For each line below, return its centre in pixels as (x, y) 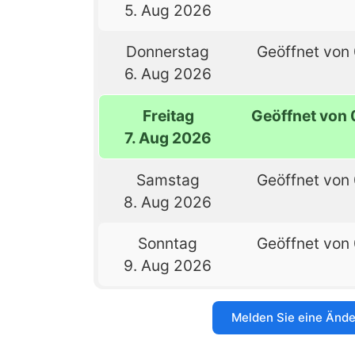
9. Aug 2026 (168, 265)
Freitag (168, 115)
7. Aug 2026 (168, 137)
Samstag (168, 179)
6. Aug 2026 (168, 73)
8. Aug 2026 (168, 202)
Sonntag (168, 243)
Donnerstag (168, 51)
